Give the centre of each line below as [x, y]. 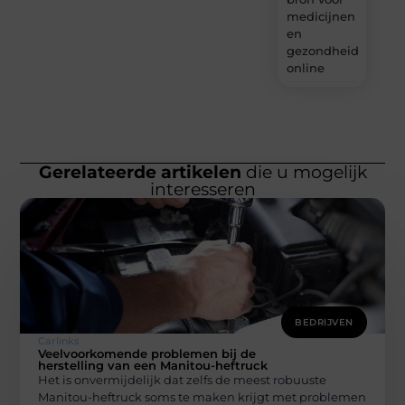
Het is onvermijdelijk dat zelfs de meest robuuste [183, 379]
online [305, 67]
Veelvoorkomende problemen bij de [147, 353]
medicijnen [320, 16]
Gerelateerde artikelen [140, 172]
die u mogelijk [304, 172]
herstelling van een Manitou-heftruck [153, 365]
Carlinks [59, 340]
